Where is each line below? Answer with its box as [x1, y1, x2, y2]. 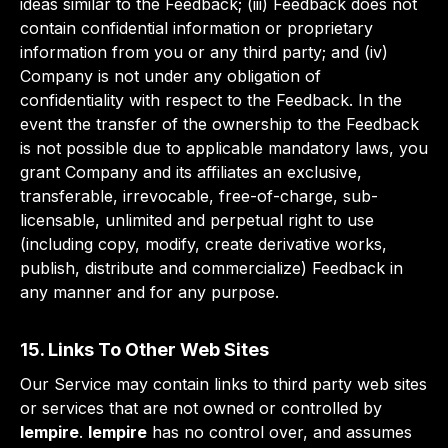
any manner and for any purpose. [20, 282, 279, 302]
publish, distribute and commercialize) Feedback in [20, 258, 403, 278]
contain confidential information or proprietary [20, 18, 373, 38]
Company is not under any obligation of [20, 66, 321, 86]
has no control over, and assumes [147, 422, 412, 442]
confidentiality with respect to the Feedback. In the [20, 90, 402, 110]
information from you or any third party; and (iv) [20, 42, 388, 62]
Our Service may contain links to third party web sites [20, 374, 427, 394]
